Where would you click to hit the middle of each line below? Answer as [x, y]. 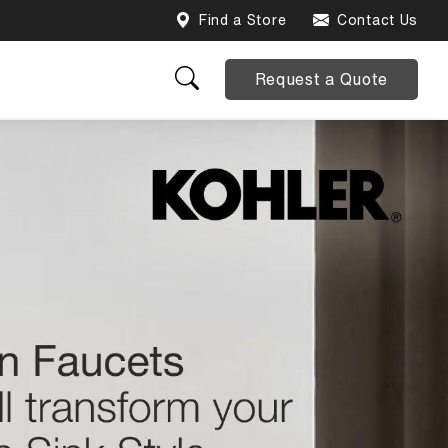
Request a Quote [321, 78]
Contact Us [377, 20]
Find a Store [242, 20]
